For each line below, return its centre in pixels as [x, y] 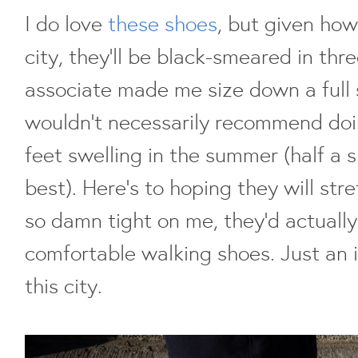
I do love [66, 23]
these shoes [163, 23]
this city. [64, 285]
